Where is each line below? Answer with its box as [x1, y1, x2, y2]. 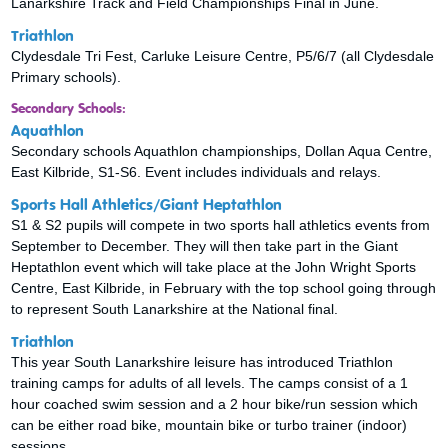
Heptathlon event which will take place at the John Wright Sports [11, 258, 417, 275]
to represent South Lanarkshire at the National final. [11, 300, 339, 317]
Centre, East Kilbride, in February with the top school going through [11, 279, 437, 296]
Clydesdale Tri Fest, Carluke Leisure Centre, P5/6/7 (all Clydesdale [11, 47, 435, 64]
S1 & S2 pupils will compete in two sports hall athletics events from [11, 216, 431, 233]
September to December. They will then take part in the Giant [11, 237, 399, 254]
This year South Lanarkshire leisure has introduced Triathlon [11, 353, 394, 370]
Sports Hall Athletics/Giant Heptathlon [11, 197, 283, 214]
